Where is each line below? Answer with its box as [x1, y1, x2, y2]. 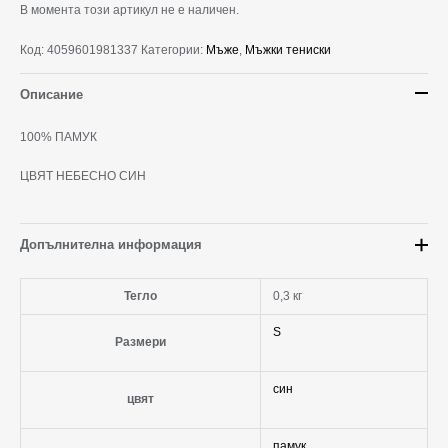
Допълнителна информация [20, 237, 202, 253]
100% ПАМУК [20, 129, 97, 144]
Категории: [141, 42, 206, 57]
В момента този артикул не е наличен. [20, 3, 239, 17]
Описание [20, 86, 83, 102]
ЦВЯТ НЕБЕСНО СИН [20, 169, 146, 184]
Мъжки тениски [245, 42, 331, 57]
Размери [115, 335, 166, 350]
